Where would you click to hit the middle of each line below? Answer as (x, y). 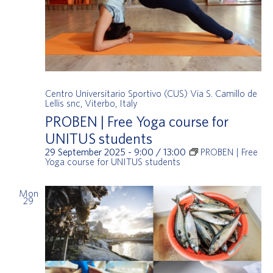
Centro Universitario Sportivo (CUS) (117, 93)
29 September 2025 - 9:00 (99, 151)
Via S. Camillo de (223, 93)
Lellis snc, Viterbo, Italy (91, 103)
